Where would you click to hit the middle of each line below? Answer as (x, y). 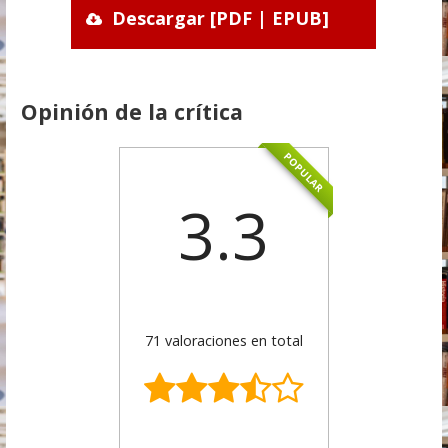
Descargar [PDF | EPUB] (221, 18)
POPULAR (304, 172)
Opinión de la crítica (131, 112)
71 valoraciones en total (223, 340)
